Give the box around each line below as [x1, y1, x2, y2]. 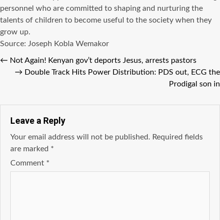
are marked [10, 144, 51, 153]
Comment [10, 159, 46, 167]
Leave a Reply [10, 115, 65, 126]
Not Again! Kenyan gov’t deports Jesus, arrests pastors [10, 56, 196, 64]
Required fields [152, 133, 203, 141]
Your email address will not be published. [10, 133, 150, 141]
